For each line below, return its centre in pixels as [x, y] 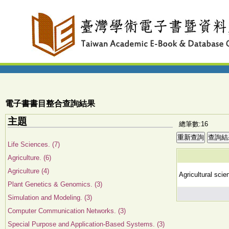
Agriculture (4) [28, 171]
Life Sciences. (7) [34, 144]
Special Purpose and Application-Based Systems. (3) [86, 224]
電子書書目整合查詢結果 [50, 104]
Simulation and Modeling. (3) [50, 198]
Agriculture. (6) [29, 158]
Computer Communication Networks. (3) [67, 211]
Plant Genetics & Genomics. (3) [55, 184]
